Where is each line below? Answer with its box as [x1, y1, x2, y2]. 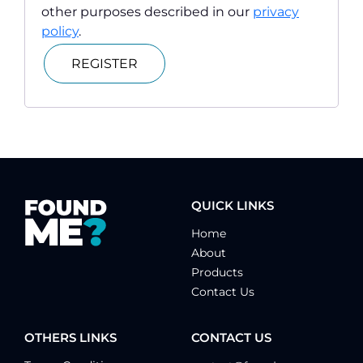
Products [191, 265, 243, 280]
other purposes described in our [41, 4, 253, 20]
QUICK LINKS [191, 198, 274, 214]
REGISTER [71, 56, 138, 72]
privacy [253, 4, 299, 20]
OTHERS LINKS [24, 330, 117, 346]
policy [41, 23, 79, 40]
